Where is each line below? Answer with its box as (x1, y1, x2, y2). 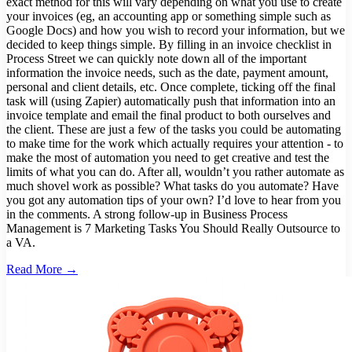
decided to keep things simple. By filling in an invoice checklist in (6, 38, 332, 52)
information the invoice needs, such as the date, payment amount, (6, 66, 328, 80)
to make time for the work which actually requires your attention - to (6, 137, 343, 151)
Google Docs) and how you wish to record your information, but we (6, 24, 345, 38)
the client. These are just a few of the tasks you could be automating (6, 123, 341, 137)
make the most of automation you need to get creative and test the (6, 151, 329, 165)
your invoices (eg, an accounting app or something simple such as (6, 9, 331, 24)
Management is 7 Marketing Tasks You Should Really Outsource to (6, 222, 340, 236)
